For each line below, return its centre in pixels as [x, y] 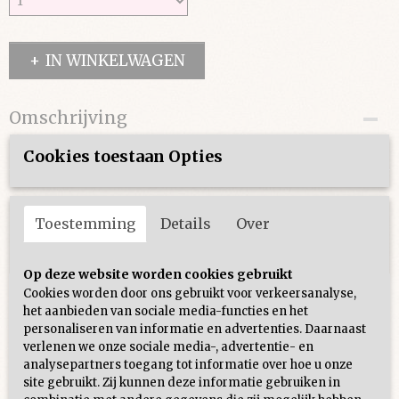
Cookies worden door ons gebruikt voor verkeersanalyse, [190, 293]
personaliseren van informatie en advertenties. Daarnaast [195, 329]
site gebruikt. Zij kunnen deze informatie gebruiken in [182, 383]
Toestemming [85, 224]
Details [186, 224]
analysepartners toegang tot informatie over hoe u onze [188, 365]
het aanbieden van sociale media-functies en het [166, 311]
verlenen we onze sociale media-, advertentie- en [168, 347]
